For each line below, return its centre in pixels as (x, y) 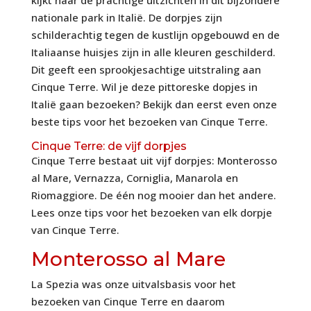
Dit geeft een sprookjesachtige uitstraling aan (146, 69)
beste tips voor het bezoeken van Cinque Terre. (149, 121)
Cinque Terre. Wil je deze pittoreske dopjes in (144, 86)
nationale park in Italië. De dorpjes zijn (126, 17)
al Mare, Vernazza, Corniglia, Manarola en (134, 177)
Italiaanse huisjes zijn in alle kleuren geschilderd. (153, 52)
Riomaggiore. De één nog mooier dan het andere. (153, 195)
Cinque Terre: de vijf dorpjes (109, 146)
